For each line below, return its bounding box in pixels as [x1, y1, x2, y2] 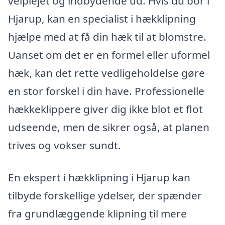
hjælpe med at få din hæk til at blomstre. [8, 30, 206, 44]
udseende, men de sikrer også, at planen [8, 120, 209, 135]
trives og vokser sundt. [8, 138, 121, 153]
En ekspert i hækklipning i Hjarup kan [8, 170, 190, 185]
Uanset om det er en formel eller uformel [8, 48, 210, 62]
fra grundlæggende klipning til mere [8, 206, 187, 221]
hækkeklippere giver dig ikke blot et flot [8, 102, 203, 117]
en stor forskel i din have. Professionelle [8, 84, 204, 98]
